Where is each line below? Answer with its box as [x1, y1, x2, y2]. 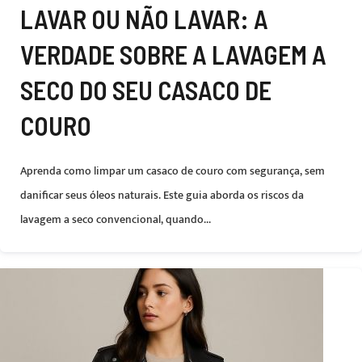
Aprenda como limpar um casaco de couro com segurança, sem [20, 162, 325, 180]
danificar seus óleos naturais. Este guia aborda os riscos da [20, 186, 304, 204]
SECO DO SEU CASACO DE [20, 74, 271, 105]
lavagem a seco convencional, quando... [20, 210, 211, 229]
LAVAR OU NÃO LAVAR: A [20, 3, 268, 34]
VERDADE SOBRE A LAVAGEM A [20, 39, 326, 69]
